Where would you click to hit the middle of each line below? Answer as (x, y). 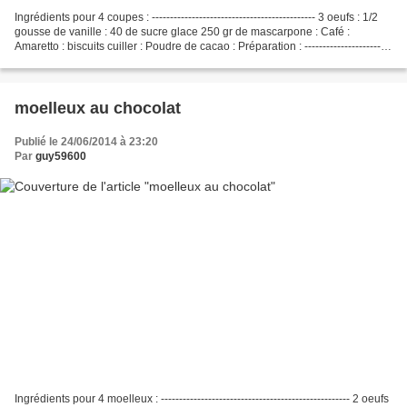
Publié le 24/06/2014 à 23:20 (86, 141)
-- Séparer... (43, 60)
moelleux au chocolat (98, 108)
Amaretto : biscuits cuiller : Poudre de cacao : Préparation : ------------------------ (203, 46)
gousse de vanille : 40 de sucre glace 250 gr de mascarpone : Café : (182, 31)
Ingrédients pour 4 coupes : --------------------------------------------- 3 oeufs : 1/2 (196, 17)
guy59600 (61, 156)
